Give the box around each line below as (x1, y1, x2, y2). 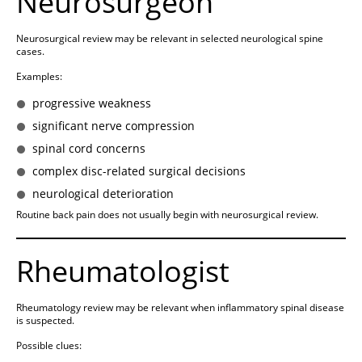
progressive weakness (32, 95, 151, 112)
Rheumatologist (16, 251, 229, 292)
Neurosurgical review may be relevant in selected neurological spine (16, 32, 323, 46)
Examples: (16, 69, 62, 84)
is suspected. (16, 314, 74, 328)
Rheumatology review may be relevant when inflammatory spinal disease (16, 301, 344, 315)
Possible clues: (16, 339, 82, 353)
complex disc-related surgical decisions (32, 163, 246, 179)
